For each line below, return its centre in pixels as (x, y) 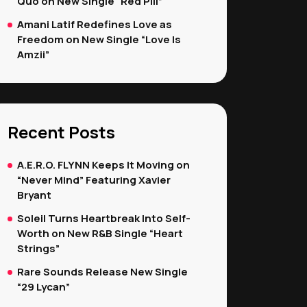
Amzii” (33, 54)
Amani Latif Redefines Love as (95, 24)
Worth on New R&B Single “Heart (100, 233)
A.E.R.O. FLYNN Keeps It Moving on (103, 165)
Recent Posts (61, 132)
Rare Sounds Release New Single (102, 272)
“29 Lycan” (44, 287)
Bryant (34, 195)
